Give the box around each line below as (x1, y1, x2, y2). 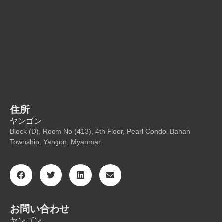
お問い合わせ (10, 203, 69, 215)
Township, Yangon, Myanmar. (10, 137, 102, 146)
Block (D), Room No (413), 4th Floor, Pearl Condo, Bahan (10, 127, 190, 135)
